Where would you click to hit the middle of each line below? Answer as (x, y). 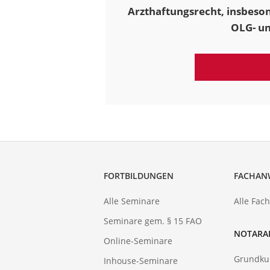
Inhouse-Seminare (141, 261)
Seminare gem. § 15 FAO (153, 221)
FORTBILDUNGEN (139, 176)
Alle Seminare (132, 201)
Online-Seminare (138, 241)
